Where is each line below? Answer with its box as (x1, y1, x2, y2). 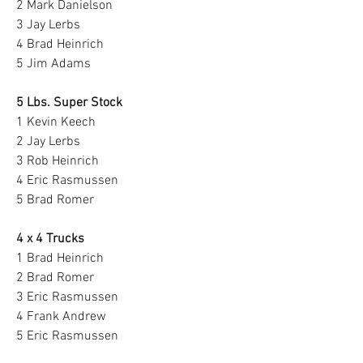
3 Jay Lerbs (16, 17, 80, 33)
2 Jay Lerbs (16, 134, 80, 150)
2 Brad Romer (16, 270, 94, 286)
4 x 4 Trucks (16, 231, 84, 247)
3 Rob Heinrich (16, 153, 99, 169)
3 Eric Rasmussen (16, 289, 118, 305)
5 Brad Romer (16, 192, 94, 208)
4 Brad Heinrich (16, 36, 104, 53)
